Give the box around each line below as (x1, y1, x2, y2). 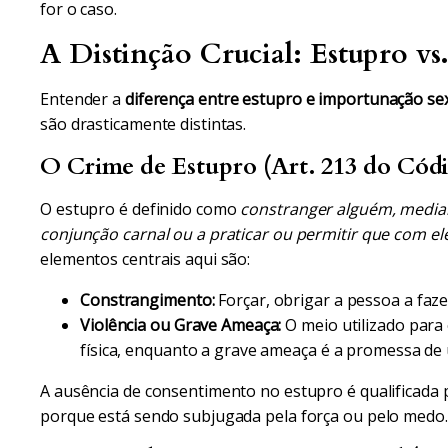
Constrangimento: (80, 289, 215, 311)
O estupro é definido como (40, 198, 241, 220)
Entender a (40, 88, 125, 110)
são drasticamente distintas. (40, 113, 247, 135)
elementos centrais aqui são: (40, 248, 251, 270)
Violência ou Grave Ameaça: (80, 314, 282, 336)
